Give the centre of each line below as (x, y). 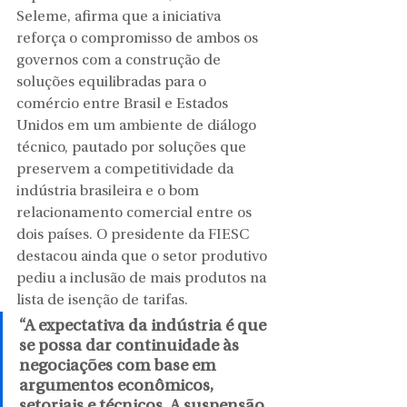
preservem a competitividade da (127, 170)
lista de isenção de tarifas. (102, 301)
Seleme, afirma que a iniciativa (120, 18)
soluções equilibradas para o (113, 83)
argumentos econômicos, (118, 387)
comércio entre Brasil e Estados (124, 105)
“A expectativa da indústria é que (144, 327)
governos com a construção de (120, 61)
